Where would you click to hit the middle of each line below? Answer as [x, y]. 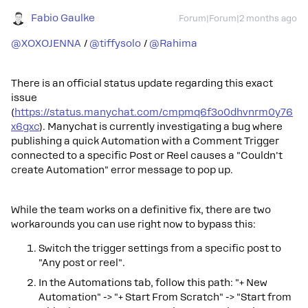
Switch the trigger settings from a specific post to [160, 248]
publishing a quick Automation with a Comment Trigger [145, 141]
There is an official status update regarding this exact [142, 83]
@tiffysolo [115, 43]
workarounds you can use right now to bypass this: [133, 224]
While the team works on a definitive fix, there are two [141, 209]
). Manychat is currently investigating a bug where [161, 126]
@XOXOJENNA [46, 43]
